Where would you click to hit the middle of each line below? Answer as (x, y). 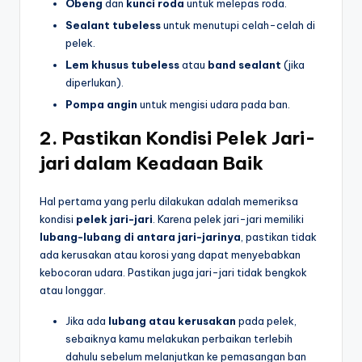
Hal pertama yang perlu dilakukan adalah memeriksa (169, 202)
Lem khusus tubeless (122, 65)
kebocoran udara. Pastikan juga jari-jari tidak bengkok (173, 273)
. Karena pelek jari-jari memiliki (228, 219)
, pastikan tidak (279, 237)
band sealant (244, 65)
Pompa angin (101, 105)
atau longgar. (73, 290)
